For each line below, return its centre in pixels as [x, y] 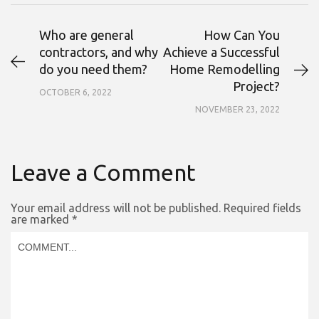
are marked [41, 220]
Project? [256, 87]
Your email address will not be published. [116, 208]
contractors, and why [99, 52]
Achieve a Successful [221, 52]
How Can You [242, 35]
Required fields [262, 208]
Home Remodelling [225, 69]
